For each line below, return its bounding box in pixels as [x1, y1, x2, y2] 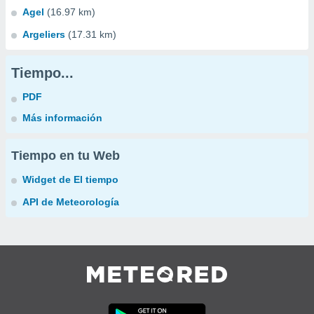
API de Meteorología [22, 196, 119, 207]
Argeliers [22, 29, 65, 40]
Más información [22, 112, 102, 123]
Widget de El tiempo [22, 174, 118, 185]
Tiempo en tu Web [11, 149, 120, 163]
